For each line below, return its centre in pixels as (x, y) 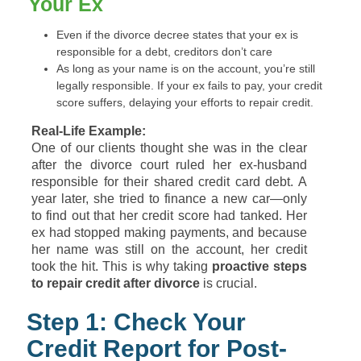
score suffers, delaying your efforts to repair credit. (185, 102)
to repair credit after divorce (116, 283)
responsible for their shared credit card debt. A (169, 182)
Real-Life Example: (89, 131)
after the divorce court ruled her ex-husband (169, 165)
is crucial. (228, 283)
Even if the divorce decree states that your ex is (177, 35)
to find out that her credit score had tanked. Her (169, 216)
